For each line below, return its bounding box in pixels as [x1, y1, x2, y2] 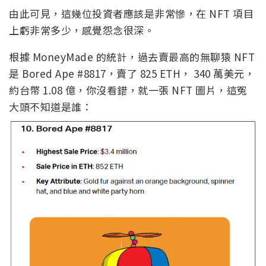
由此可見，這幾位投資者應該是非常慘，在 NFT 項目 [9, 5, 254, 21]
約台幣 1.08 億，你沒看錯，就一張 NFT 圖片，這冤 [9, 82, 248, 97]
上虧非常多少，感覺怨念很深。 [9, 22, 154, 37]
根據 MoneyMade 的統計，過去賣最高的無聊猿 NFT [9, 49, 255, 64]
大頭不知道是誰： [9, 99, 92, 114]
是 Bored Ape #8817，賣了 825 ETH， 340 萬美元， [9, 65, 255, 81]
